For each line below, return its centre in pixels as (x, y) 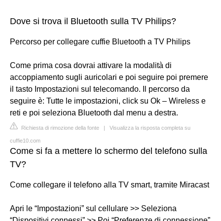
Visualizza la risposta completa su (150, 128)
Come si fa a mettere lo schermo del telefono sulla (109, 151)
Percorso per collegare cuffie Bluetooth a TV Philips (100, 42)
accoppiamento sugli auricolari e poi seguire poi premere (109, 77)
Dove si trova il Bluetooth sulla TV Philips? (93, 21)
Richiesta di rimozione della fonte (59, 128)
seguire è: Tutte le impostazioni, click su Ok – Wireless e (108, 101)
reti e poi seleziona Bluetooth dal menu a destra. (94, 113)
